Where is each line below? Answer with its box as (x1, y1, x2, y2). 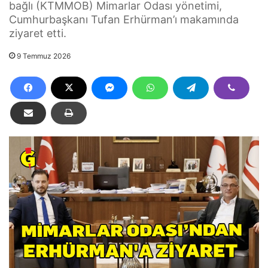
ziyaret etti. (9, 26, 66, 39)
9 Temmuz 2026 (17, 51, 71, 60)
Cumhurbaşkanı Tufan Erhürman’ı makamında (9, 13, 239, 26)
